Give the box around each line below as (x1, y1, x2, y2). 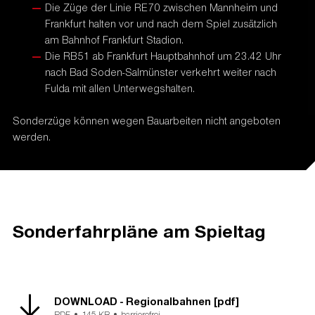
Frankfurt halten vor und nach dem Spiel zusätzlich (45, 16, 278, 31)
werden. (12, 129, 51, 144)
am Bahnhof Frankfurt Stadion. (45, 32, 184, 47)
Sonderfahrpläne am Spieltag (12, 217, 266, 243)
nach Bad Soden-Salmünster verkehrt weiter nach (45, 65, 277, 79)
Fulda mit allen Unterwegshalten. (45, 81, 195, 96)
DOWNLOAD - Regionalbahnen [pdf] (54, 293, 240, 308)
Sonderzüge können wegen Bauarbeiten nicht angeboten (12, 113, 281, 128)
